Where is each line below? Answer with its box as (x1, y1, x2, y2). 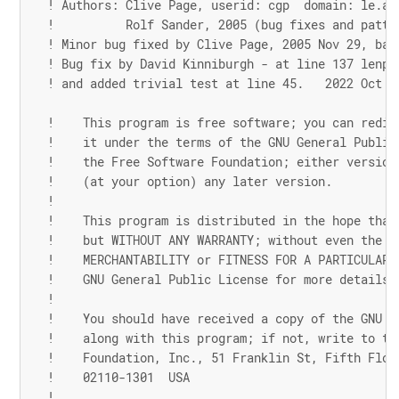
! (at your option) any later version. (46, 173, 332, 191)
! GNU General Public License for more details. (46, 271, 396, 289)
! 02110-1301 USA (46, 369, 190, 387)
